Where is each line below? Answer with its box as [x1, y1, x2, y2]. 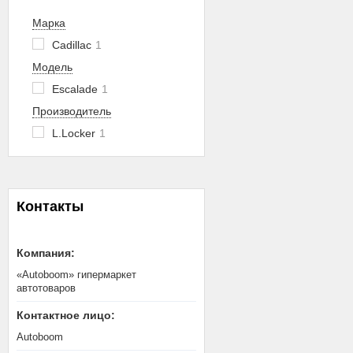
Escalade [52, 83, 98, 95]
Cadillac [52, 39, 91, 51]
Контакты [17, 199, 84, 214]
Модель [32, 61, 72, 73]
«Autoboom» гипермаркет [17, 269, 136, 281]
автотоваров [17, 282, 76, 294]
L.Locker [52, 127, 95, 139]
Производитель [32, 105, 111, 117]
